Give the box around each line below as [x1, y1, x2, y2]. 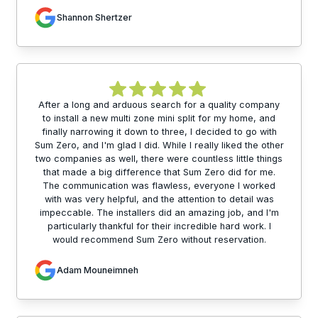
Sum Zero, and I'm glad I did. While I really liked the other [34, 139, 284, 150]
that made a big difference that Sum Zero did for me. [43, 166, 275, 177]
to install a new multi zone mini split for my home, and [43, 112, 275, 124]
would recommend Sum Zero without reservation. [52, 234, 266, 245]
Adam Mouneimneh [57, 265, 138, 276]
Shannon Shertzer [57, 12, 132, 23]
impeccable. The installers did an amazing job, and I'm [39, 207, 279, 218]
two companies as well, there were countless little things [35, 153, 283, 164]
